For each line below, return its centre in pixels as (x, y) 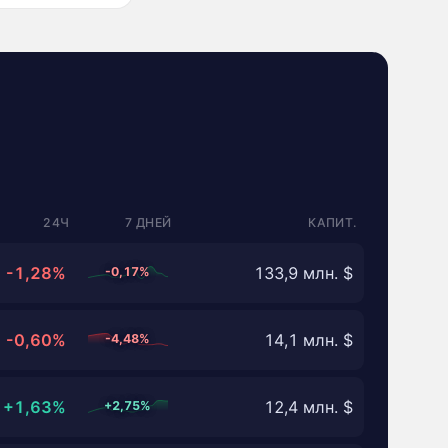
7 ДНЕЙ (148, 222)
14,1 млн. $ (308, 339)
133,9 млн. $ (303, 272)
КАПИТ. (332, 222)
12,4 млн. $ (308, 406)
